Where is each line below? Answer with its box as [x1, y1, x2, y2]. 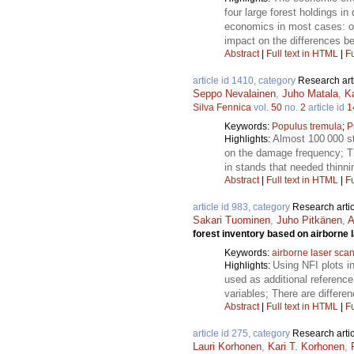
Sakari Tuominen [193, 214, 270, 227]
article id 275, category [193, 328, 292, 340]
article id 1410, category [193, 75, 298, 87]
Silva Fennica [193, 102, 251, 114]
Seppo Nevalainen [193, 88, 276, 100]
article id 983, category [193, 201, 292, 213]
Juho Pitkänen [277, 214, 342, 227]
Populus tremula [272, 121, 342, 133]
